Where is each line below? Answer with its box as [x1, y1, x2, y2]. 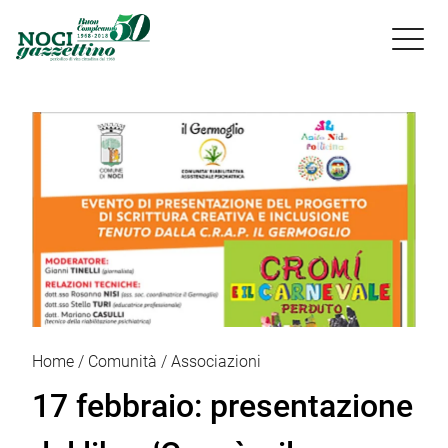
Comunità [88, 351, 157, 371]
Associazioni [171, 351, 261, 371]
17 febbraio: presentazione [32, 386, 413, 425]
